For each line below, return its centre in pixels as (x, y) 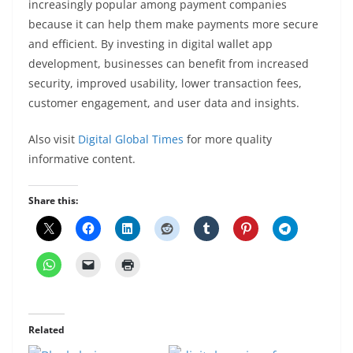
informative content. (82, 159)
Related (46, 330)
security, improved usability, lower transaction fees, (165, 84)
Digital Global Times (131, 139)
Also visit (53, 139)
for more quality (228, 139)
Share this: (53, 201)
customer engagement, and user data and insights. (164, 103)
